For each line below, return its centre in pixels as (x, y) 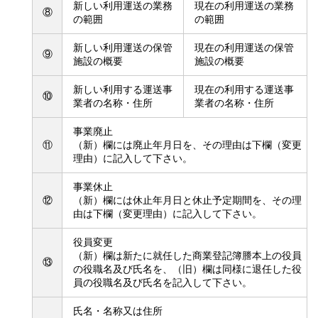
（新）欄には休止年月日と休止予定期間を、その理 (187, 200)
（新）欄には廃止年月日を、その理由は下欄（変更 (187, 145)
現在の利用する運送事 (244, 89)
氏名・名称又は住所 (118, 311)
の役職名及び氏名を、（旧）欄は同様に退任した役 (187, 269)
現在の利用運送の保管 (244, 48)
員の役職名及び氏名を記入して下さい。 (163, 283)
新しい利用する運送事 (123, 89)
